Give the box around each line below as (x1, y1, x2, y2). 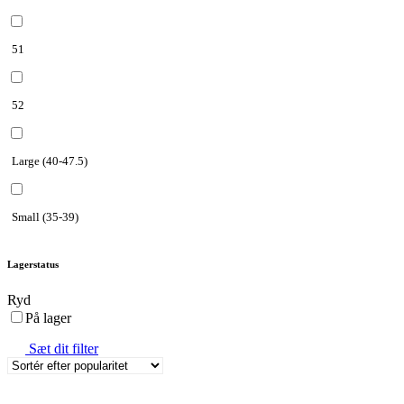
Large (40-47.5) (12, 153, 87, 168)
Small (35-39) (12, 209, 78, 224)
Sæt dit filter (29, 340, 98, 356)
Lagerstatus (7, 258, 59, 270)
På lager (25, 309, 71, 326)
